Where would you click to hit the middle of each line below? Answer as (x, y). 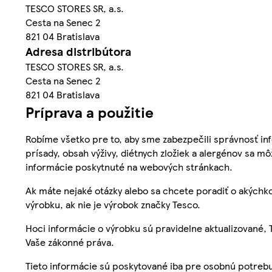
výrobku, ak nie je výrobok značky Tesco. (113, 204)
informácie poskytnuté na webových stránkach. (129, 166)
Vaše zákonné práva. (70, 242)
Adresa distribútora (78, 51)
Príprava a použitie (90, 111)
